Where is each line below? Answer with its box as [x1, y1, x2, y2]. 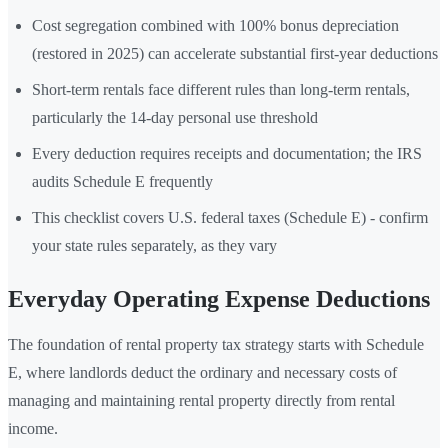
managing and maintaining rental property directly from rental [8, 391, 395, 409]
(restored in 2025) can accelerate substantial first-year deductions [32, 44, 438, 62]
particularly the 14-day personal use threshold [32, 108, 318, 126]
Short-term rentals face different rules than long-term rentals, [32, 80, 410, 98]
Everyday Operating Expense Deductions [8, 285, 430, 312]
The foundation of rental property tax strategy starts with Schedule [8, 335, 424, 353]
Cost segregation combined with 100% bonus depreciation [32, 16, 399, 34]
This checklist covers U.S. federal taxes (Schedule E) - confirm [32, 208, 428, 226]
